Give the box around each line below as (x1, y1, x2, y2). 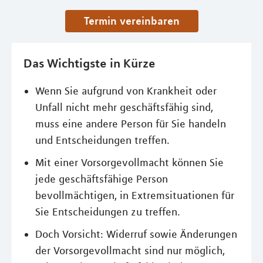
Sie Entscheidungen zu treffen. (35, 205, 180, 218)
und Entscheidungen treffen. (35, 134, 170, 147)
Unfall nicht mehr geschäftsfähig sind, (35, 101, 213, 114)
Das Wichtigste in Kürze (23, 55, 156, 70)
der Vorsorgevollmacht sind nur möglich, (35, 244, 225, 257)
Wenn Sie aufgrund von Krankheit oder (35, 85, 217, 97)
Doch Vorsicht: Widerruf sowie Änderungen (35, 228, 237, 241)
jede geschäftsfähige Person (35, 173, 168, 186)
